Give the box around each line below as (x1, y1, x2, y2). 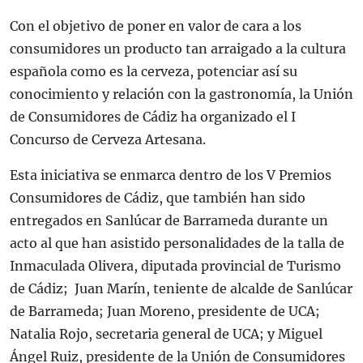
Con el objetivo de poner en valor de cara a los (10, 18, 301, 35)
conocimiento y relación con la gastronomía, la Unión (10, 86, 353, 103)
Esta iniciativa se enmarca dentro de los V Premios (10, 167, 331, 184)
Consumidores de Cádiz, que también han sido (10, 190, 305, 207)
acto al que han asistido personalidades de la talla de (10, 235, 344, 252)
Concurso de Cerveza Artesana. (10, 131, 206, 148)
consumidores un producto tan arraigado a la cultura (10, 41, 346, 58)
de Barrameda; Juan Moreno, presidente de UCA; (10, 303, 320, 320)
